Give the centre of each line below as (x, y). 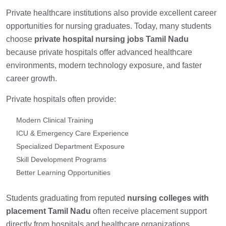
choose (20, 39)
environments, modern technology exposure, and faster (104, 66)
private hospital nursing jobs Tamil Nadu (111, 39)
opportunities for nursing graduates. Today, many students (109, 26)
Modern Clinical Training (55, 120)
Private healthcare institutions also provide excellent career (111, 13)
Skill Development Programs (61, 160)
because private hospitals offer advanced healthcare (99, 52)
